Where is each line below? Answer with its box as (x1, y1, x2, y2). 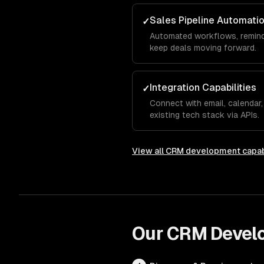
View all (132, 146, 166, 156)
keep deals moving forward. (150, 43, 256, 52)
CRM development (166, 146, 240, 156)
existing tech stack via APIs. (150, 110, 259, 120)
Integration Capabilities (150, 82, 256, 93)
